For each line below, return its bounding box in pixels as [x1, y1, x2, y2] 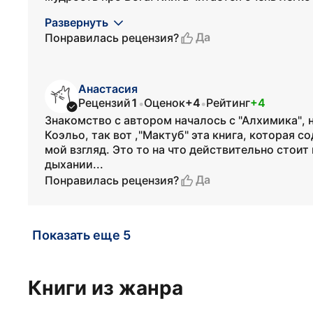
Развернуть [45, 15, 108, 29]
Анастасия [78, 82, 138, 96]
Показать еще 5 [32, 228, 131, 242]
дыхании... [45, 157, 103, 171]
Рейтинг [206, 96, 250, 110]
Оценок [144, 96, 185, 110]
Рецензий [78, 96, 131, 110]
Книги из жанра [28, 276, 183, 300]
